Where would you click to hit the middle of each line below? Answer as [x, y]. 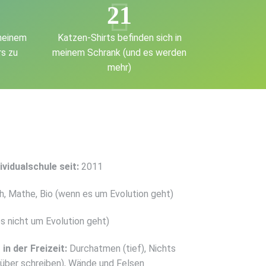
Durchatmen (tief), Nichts [121, 248]
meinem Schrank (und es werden [120, 53]
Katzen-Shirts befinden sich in [119, 38]
